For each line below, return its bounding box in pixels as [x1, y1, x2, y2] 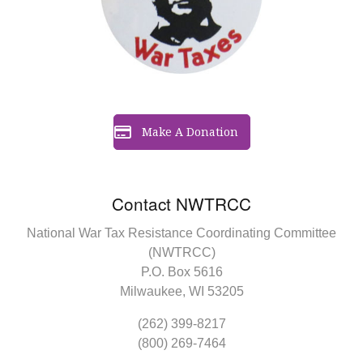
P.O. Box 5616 [140, 265, 223, 280]
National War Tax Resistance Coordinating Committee [27, 226, 336, 241]
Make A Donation [141, 124, 238, 140]
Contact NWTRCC [112, 191, 251, 216]
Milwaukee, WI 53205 [119, 284, 244, 299]
